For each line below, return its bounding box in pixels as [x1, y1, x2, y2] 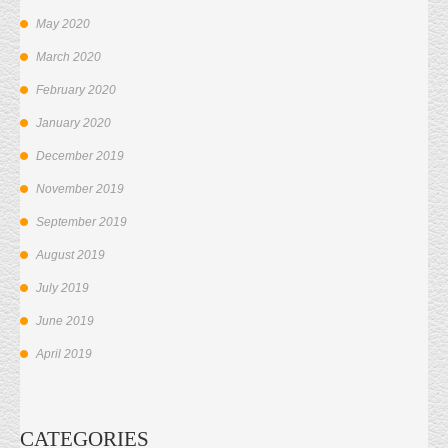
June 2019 [36, 314, 94, 329]
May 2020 [36, 17, 90, 32]
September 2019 [36, 215, 127, 230]
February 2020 [36, 83, 116, 98]
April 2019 [36, 347, 92, 362]
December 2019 [36, 149, 124, 164]
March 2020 [36, 50, 101, 65]
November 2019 [36, 182, 124, 197]
